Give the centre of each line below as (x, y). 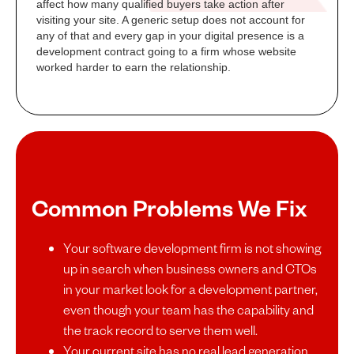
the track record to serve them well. (160, 330)
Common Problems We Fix (169, 207)
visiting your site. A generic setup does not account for (171, 20)
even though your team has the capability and (188, 310)
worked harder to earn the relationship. (134, 68)
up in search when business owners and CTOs (190, 269)
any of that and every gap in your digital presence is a (170, 36)
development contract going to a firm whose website (166, 52)
